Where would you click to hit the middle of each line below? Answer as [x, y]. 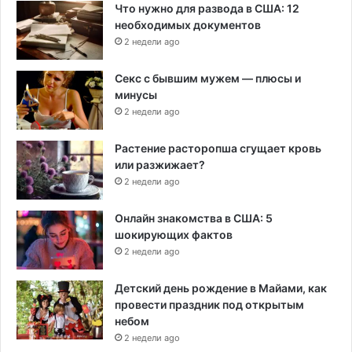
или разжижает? [160, 165]
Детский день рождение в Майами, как [221, 288]
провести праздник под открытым [209, 305]
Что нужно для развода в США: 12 [207, 9]
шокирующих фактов [174, 235]
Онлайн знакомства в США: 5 [194, 218]
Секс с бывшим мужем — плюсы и [208, 79]
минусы [136, 95]
